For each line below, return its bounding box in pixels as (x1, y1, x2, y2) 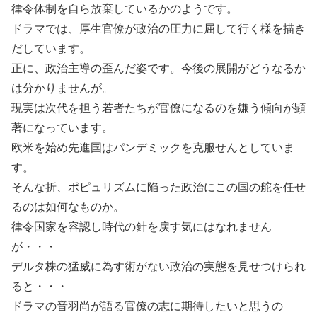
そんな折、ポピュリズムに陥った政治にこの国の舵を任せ (11, 181, 306, 193)
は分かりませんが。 (11, 82, 113, 94)
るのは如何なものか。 (11, 201, 125, 213)
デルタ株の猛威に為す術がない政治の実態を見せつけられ (11, 260, 306, 272)
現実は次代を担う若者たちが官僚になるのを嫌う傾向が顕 (11, 102, 306, 114)
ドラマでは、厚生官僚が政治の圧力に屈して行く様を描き (11, 23, 306, 35)
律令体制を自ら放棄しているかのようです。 (11, 3, 238, 15)
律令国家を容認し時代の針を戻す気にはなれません (11, 221, 272, 233)
